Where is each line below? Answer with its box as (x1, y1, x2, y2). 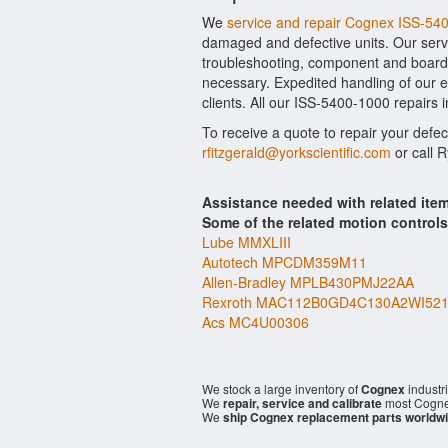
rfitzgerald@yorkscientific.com (202, 142, 391, 162)
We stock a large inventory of (202, 380, 361, 397)
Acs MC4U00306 (202, 312, 309, 332)
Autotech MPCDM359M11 (202, 252, 367, 272)
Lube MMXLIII (202, 232, 291, 252)
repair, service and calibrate (223, 394, 382, 412)
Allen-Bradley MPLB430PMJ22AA (202, 272, 414, 292)
